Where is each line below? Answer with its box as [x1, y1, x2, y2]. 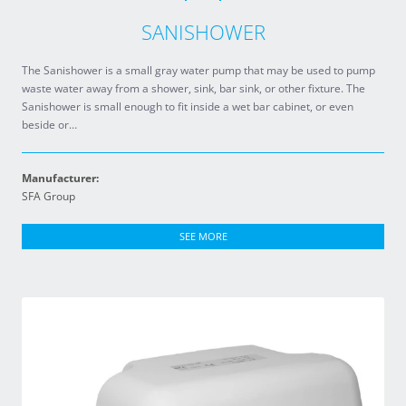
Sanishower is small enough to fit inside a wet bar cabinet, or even [22, 99, 353, 114]
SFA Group [22, 188, 75, 204]
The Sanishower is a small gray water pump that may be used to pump [22, 63, 375, 78]
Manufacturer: [22, 170, 99, 186]
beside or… [22, 117, 77, 132]
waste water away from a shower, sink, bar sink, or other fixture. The [22, 81, 365, 96]
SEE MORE [179, 229, 227, 243]
